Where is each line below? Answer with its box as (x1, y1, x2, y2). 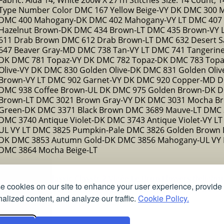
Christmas (6, 172, 47, 184)
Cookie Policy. (138, 192, 189, 204)
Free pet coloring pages (101, 182, 192, 194)
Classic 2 (74, 172, 108, 184)
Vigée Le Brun (108, 172, 162, 184)
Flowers (162, 172, 193, 184)
